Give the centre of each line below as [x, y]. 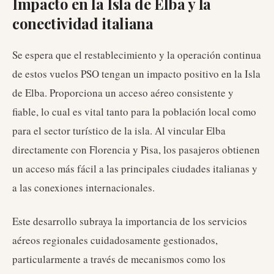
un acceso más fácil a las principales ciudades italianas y [135, 168]
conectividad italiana [83, 23]
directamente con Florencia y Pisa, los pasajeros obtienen [136, 150]
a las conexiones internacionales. [83, 187]
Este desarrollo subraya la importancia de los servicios [130, 221]
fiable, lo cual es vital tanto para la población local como [134, 112]
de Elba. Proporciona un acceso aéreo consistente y [123, 93]
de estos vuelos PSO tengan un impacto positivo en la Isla [136, 74]
